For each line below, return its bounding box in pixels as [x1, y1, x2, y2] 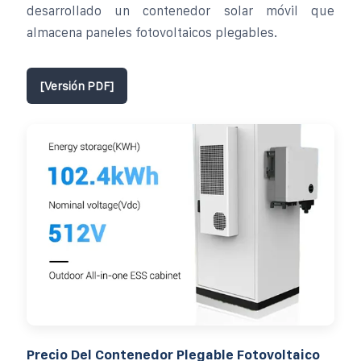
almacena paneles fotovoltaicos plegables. [27, 25, 277, 39]
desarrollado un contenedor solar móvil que [27, 3, 334, 18]
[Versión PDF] [40, 78, 114, 93]
